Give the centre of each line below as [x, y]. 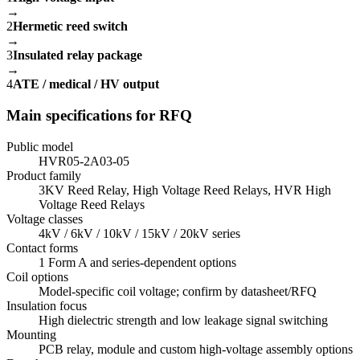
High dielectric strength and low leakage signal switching [183, 320]
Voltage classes [45, 219]
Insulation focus [47, 305]
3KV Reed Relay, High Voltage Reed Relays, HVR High [185, 190]
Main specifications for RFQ [99, 115]
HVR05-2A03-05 [84, 161]
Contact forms [42, 247]
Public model [40, 146]
